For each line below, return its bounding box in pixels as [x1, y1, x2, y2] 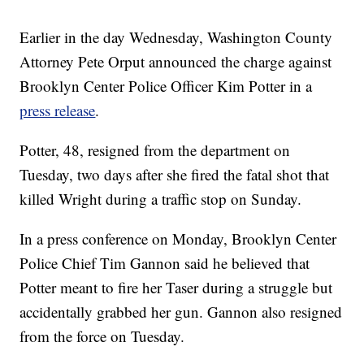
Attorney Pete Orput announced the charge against [19, 50, 332, 71]
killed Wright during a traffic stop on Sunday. [19, 188, 302, 209]
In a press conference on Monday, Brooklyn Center [19, 227, 337, 249]
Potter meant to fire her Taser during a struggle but [19, 276, 333, 297]
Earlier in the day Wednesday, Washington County [19, 26, 333, 47]
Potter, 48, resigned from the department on [19, 139, 291, 160]
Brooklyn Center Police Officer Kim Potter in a [19, 75, 313, 96]
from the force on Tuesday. [19, 325, 185, 346]
